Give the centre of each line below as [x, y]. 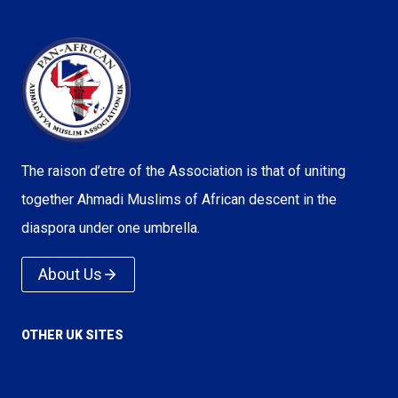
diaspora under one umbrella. [111, 228]
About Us [70, 275]
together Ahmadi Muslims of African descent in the [179, 200]
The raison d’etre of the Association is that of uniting [183, 171]
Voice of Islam [67, 366]
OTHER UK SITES [72, 334]
